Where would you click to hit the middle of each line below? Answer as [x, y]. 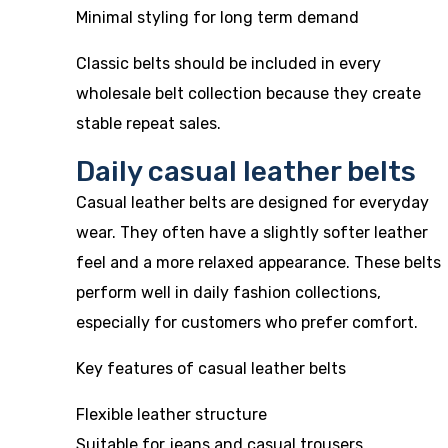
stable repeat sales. [148, 123]
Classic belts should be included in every [228, 63]
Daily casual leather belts [246, 171]
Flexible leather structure [171, 414]
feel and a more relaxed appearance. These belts [258, 262]
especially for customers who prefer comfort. [247, 322]
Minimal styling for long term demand [217, 17]
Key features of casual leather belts [211, 368]
